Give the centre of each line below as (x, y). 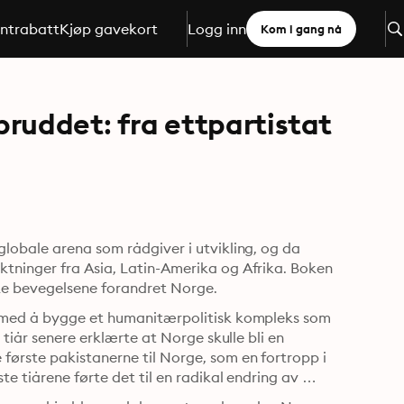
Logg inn (216, 29)
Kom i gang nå (301, 29)
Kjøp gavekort (108, 29)
